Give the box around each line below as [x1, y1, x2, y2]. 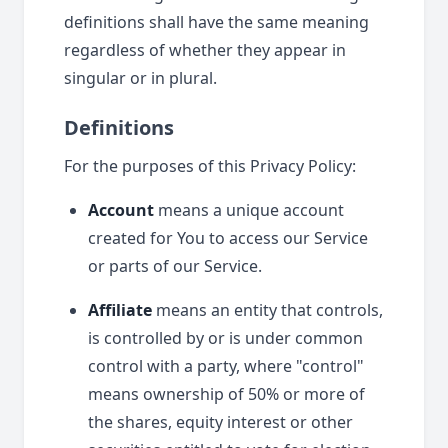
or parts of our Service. [88, 255, 262, 277]
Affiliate [88, 299, 152, 321]
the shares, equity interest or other [88, 411, 353, 433]
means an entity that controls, [152, 299, 383, 321]
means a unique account [154, 199, 344, 221]
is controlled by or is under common [88, 327, 363, 349]
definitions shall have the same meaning [64, 11, 369, 33]
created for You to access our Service [88, 227, 368, 249]
